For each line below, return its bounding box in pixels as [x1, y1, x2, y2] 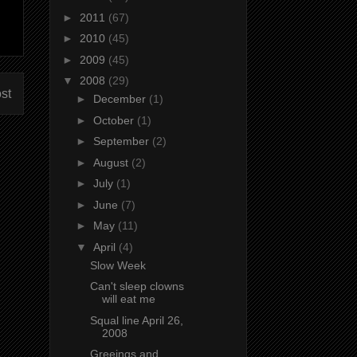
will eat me [101, 292, 155, 306]
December [92, 92, 149, 106]
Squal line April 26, [89, 313, 183, 327]
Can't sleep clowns [89, 280, 184, 293]
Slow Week [89, 258, 146, 272]
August [92, 155, 131, 169]
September [92, 135, 152, 148]
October [92, 113, 137, 127]
